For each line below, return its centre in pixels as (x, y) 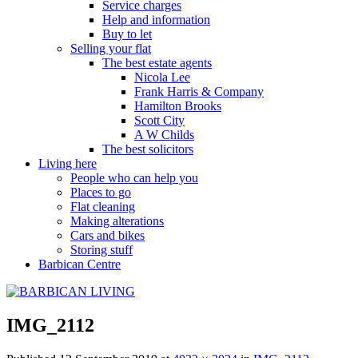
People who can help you (134, 177)
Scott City (159, 120)
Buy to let (127, 34)
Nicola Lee (162, 77)
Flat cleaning (103, 206)
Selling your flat (111, 48)
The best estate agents (157, 62)
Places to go (101, 192)
